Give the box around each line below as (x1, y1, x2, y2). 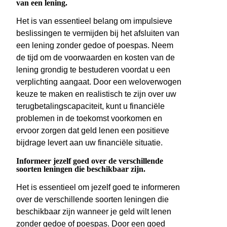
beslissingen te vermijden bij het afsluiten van (16, 29, 179, 38)
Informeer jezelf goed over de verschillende (16, 157, 163, 166)
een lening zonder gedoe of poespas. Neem (16, 41, 173, 50)
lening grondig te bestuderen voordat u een (16, 65, 170, 74)
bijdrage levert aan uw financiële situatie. (16, 138, 163, 147)
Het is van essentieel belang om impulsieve (16, 17, 172, 26)
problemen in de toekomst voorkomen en (16, 114, 162, 123)
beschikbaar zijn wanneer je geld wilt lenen (16, 207, 171, 216)
